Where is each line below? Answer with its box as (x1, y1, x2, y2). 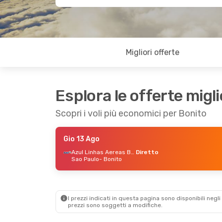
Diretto (136, 149, 159, 156)
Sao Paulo (71, 156, 99, 163)
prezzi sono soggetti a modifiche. (68, 202, 163, 209)
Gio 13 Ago (63, 135, 100, 143)
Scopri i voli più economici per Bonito (55, 108, 207, 119)
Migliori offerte (126, 48, 180, 57)
